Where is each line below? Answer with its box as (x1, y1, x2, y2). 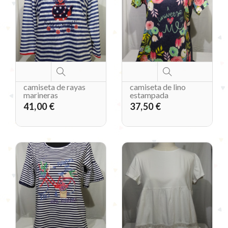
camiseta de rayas (23, 82, 85, 92)
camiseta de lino (130, 82, 186, 92)
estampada (130, 90, 168, 100)
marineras (23, 90, 58, 100)
